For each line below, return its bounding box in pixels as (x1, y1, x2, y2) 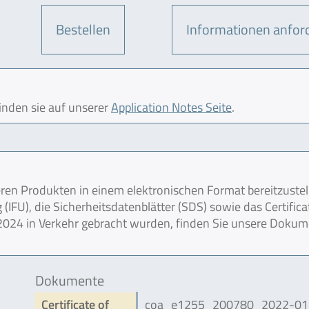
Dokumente (35, 269, 105, 291)
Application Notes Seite (111, 97, 232, 117)
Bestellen (56, 18, 111, 40)
